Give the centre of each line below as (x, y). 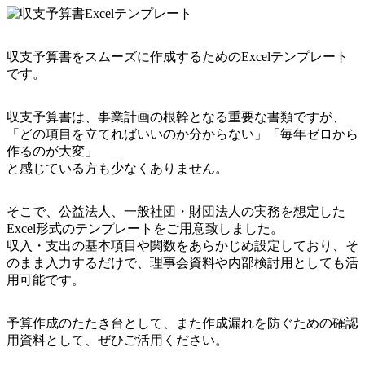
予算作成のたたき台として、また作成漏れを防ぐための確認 (182, 323)
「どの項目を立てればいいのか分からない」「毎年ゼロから (182, 134)
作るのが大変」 (52, 152)
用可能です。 (46, 280)
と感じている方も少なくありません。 (117, 169)
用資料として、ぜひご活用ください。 (117, 341)
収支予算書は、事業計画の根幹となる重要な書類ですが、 (176, 117)
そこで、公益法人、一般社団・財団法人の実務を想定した (176, 212)
